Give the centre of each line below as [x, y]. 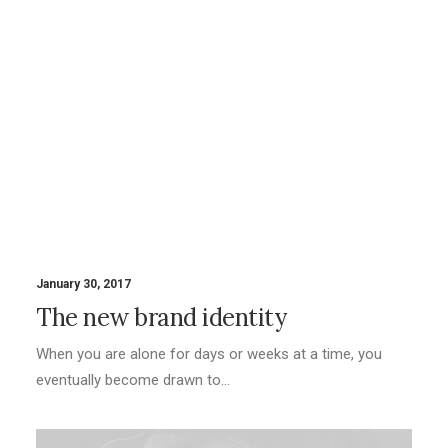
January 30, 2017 [83, 284]
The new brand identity [161, 317]
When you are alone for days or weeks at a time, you [209, 354]
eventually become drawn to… [133, 380]
